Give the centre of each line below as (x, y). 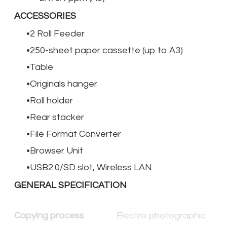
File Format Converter (75, 134)
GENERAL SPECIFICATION (70, 185)
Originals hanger (64, 84)
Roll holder (51, 100)
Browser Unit (56, 150)
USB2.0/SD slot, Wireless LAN (91, 167)
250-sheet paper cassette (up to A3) (106, 50)
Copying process (65, 215)
